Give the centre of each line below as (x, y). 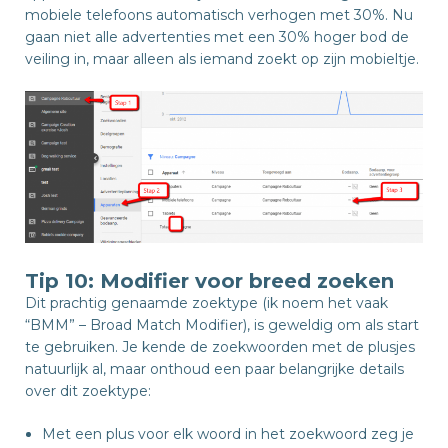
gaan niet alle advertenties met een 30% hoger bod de (217, 37)
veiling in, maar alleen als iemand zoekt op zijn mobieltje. (222, 59)
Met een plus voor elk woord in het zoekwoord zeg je (228, 433)
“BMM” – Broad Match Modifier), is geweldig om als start (222, 324)
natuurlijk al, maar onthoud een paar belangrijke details (214, 368)
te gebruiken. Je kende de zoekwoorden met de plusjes (220, 346)
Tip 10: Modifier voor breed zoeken (209, 280)
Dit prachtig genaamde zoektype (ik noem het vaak (206, 302)
